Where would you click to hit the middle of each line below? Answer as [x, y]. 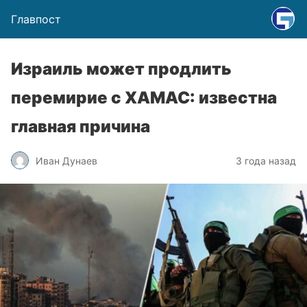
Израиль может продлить [121, 69]
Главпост [36, 19]
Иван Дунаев [66, 160]
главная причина [81, 126]
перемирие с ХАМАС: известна [144, 98]
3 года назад [266, 160]
